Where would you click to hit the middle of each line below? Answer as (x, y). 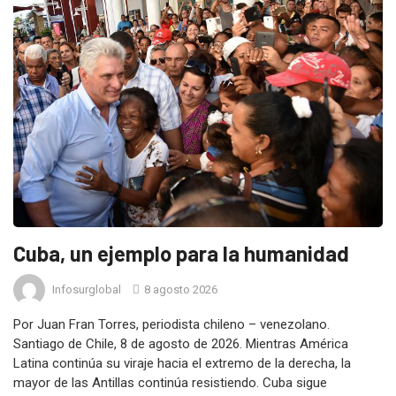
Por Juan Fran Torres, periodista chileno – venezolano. (171, 325)
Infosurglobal (87, 289)
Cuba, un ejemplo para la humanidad (181, 254)
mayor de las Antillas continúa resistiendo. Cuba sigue (170, 383)
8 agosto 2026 (179, 289)
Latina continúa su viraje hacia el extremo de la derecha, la (182, 364)
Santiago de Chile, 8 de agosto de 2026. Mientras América (181, 344)
